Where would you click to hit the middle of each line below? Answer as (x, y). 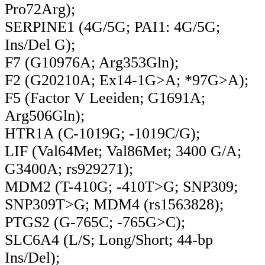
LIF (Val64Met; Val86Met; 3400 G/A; (123, 151)
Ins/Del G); (40, 44)
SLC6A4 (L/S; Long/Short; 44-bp (109, 240)
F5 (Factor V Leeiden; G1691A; (105, 98)
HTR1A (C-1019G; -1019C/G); (102, 133)
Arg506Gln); (45, 115)
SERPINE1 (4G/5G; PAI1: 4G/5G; (112, 27)
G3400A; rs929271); (69, 169)
